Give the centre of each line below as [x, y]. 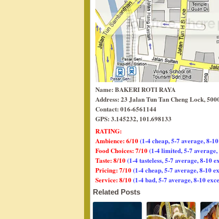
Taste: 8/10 [111, 160]
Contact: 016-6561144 [126, 109]
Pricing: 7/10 [114, 170]
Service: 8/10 [114, 180]
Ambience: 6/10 [118, 141]
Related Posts [117, 192]
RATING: [109, 131]
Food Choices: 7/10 [122, 150]
